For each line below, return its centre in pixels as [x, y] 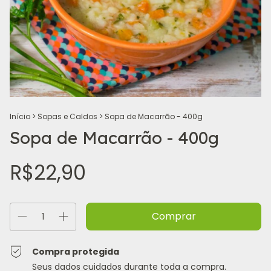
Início [20, 116]
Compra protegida [76, 252]
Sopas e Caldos [67, 116]
